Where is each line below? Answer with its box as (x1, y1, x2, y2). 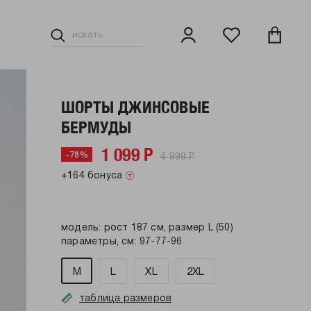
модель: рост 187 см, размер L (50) (61, 224, 233, 233)
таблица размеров (79, 294, 172, 303)
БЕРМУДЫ (61, 117, 132, 137)
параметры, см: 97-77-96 (61, 237, 183, 246)
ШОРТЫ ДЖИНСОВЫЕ (61, 97, 210, 117)
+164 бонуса (61, 171, 123, 180)
